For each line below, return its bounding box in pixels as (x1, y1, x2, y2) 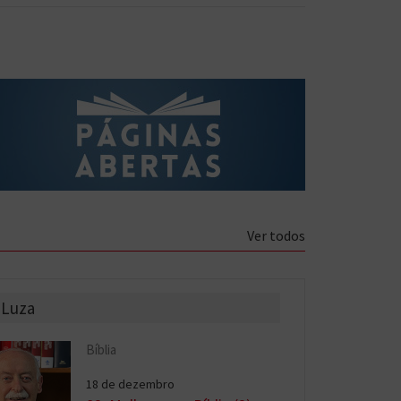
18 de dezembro (86, 375, 175, 392)
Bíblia (86, 340, 117, 358)
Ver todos (247, 226, 305, 244)
